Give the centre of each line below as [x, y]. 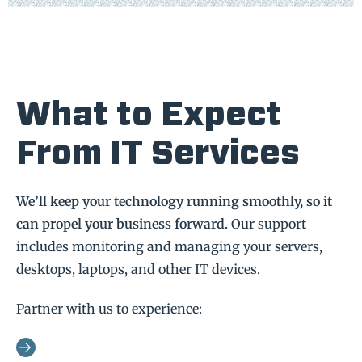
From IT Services [158, 155]
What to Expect [149, 116]
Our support [267, 224]
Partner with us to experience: [109, 308]
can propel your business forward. [122, 224]
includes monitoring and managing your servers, [169, 247]
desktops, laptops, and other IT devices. [138, 269]
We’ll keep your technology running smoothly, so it [174, 202]
